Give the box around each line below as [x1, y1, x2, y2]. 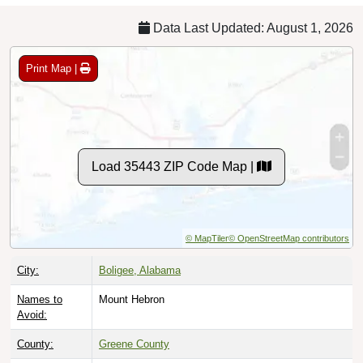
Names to [17, 293, 62, 305]
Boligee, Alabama [99, 263, 181, 276]
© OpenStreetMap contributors [228, 233, 349, 243]
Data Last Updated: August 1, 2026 [150, 20, 353, 35]
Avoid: [17, 308, 47, 321]
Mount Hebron [99, 293, 164, 305]
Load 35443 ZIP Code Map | [92, 159, 257, 173]
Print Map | [26, 62, 80, 75]
